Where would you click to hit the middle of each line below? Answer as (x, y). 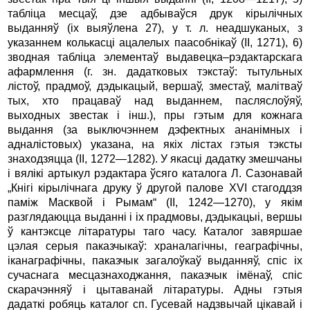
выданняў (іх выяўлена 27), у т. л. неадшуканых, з (155, 28)
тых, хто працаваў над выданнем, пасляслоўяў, (155, 100)
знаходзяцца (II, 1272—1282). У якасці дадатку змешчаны (155, 158)
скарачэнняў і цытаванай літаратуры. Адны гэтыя (155, 289)
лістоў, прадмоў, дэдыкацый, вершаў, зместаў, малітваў (155, 86)
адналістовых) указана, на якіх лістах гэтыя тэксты (155, 144)
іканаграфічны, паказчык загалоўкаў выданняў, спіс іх (155, 260)
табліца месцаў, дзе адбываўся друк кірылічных (155, 13)
